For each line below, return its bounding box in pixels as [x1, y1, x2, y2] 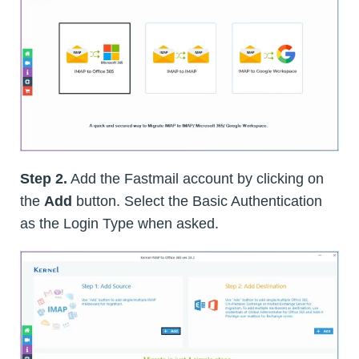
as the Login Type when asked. [20, 216, 219, 232]
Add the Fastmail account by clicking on [67, 171, 324, 188]
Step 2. [20, 171, 67, 188]
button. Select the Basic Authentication [72, 193, 322, 210]
